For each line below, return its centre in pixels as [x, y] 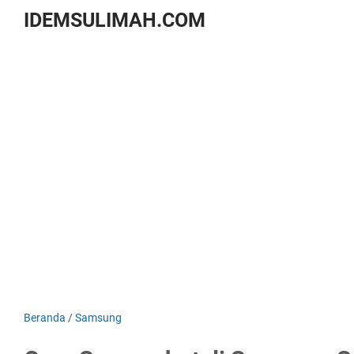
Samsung [98, 318]
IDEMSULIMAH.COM [115, 20]
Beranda [45, 318]
